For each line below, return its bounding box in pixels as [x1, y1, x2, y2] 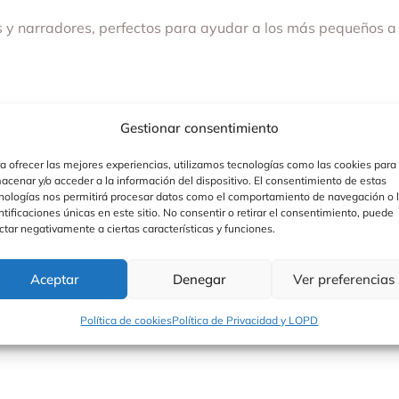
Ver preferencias [292, 270, 395, 288]
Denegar [172, 270, 226, 288]
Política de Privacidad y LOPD [172, 313, 319, 327]
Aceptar [30, 270, 80, 288]
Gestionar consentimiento [119, 119, 279, 136]
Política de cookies [80, 313, 173, 327]
